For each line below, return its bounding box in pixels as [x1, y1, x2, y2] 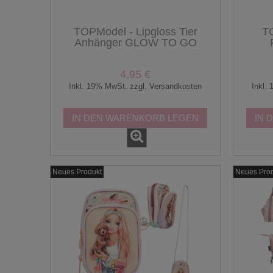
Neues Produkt [52, 167, 102, 176]
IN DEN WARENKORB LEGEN [72, 112, 199, 123]
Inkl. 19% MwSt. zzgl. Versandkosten [69, 82, 202, 91]
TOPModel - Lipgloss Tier [73, 25, 197, 38]
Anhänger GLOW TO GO [74, 36, 197, 49]
